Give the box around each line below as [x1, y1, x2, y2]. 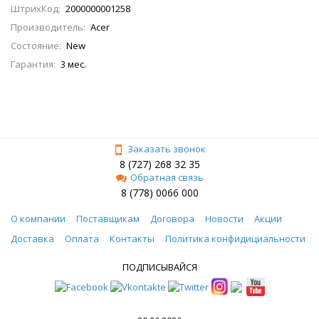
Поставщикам [76, 211, 140, 225]
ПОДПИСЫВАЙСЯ [122, 260, 197, 273]
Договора [150, 211, 194, 225]
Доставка [11, 231, 54, 245]
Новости [205, 211, 244, 225]
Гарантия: [11, 57, 56, 70]
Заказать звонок [127, 142, 206, 155]
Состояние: [11, 38, 61, 52]
